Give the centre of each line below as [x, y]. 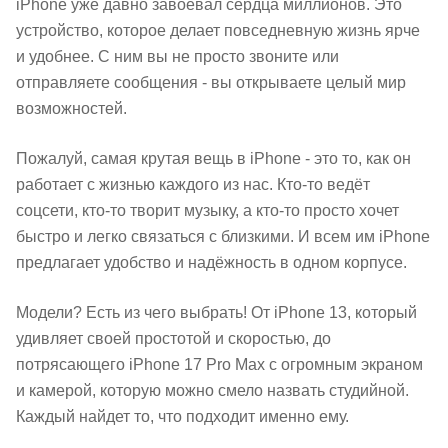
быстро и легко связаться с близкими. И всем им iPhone [223, 236]
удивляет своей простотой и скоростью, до [173, 338]
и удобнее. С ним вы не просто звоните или [177, 56]
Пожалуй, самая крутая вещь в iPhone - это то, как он [213, 158]
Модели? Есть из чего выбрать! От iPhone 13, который [216, 312]
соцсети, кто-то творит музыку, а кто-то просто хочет [207, 210]
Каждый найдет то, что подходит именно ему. [182, 416]
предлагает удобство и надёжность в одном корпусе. [211, 262]
